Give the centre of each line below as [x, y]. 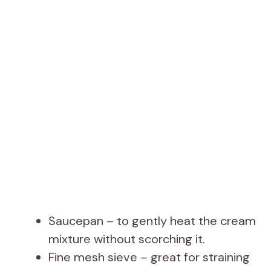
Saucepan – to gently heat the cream [152, 221]
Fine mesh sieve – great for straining [149, 257]
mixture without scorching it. [127, 239]
